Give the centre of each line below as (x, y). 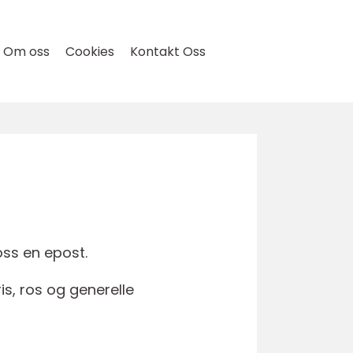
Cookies (90, 52)
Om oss (26, 52)
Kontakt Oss (168, 52)
